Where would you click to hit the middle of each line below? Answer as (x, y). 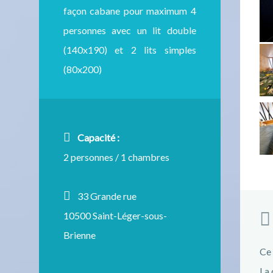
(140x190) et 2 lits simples (130, 50)
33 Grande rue (106, 196)
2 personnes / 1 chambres (116, 157)
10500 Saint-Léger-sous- (115, 216)
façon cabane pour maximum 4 (130, 11)
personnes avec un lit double (130, 30)
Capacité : (98, 138)
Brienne (80, 235)
